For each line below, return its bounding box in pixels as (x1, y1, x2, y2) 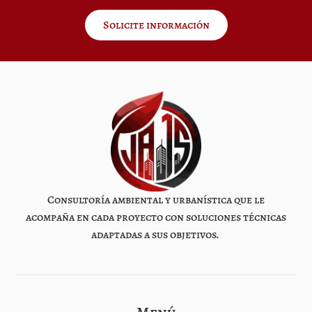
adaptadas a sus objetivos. (91, 226, 221, 242)
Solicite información (102, 17, 210, 33)
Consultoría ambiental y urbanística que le (47, 192, 265, 208)
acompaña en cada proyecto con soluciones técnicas (26, 209, 286, 225)
